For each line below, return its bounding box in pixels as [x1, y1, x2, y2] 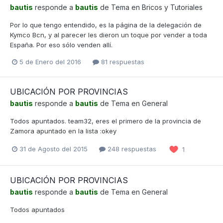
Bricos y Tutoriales [142, 2, 203, 11]
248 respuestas [106, 145, 156, 153]
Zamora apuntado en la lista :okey [10, 126, 116, 135]
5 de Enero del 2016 [19, 57, 81, 66]
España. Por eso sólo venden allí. [10, 40, 112, 49]
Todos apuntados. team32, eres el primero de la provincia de [10, 116, 201, 125]
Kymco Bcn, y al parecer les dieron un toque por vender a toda [10, 30, 207, 39]
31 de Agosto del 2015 [19, 145, 88, 153]
